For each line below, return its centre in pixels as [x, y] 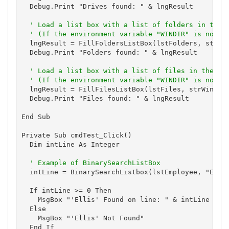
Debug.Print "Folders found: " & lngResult [109, 52]
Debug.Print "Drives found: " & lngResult [107, 6]
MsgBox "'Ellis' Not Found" [83, 218]
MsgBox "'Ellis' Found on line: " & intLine [115, 199]
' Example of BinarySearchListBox [95, 163]
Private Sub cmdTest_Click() [76, 135]
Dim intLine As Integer [70, 144]
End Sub [36, 117]
